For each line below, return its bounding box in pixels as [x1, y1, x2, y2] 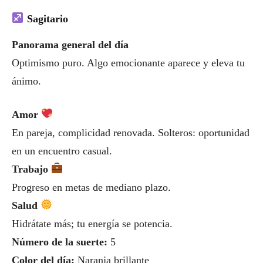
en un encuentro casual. [12, 144, 112, 157]
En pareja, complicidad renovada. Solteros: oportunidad [12, 126, 249, 139]
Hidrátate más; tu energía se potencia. [12, 217, 173, 230]
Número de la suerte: [12, 235, 107, 248]
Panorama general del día [12, 38, 129, 50]
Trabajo [12, 163, 51, 175]
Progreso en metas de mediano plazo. [12, 181, 171, 193]
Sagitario [26, 12, 68, 25]
